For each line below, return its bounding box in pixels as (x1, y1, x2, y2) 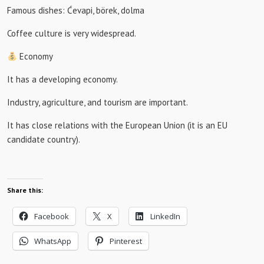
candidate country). (7, 134, 80, 145)
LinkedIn (150, 211, 180, 222)
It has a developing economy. (7, 74, 118, 85)
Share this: (7, 186, 43, 194)
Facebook (34, 211, 69, 222)
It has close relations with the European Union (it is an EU (7, 120, 227, 131)
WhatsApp (34, 236, 71, 246)
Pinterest (110, 236, 142, 246)
